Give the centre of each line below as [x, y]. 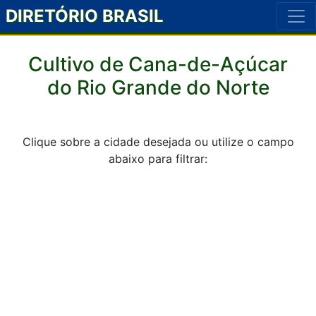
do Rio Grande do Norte [158, 87]
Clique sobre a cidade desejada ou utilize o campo [158, 142]
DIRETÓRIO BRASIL [85, 16]
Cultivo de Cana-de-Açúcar [158, 64]
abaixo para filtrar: [158, 159]
